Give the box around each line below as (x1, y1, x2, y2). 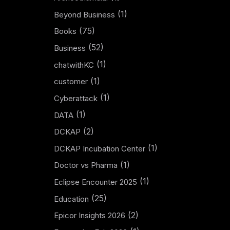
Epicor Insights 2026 (53, 210, 125, 221)
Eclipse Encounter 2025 (53, 177, 137, 187)
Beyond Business (53, 9, 115, 20)
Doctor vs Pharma (53, 160, 118, 170)
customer (53, 76, 88, 87)
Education (53, 194, 89, 204)
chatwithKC (53, 60, 94, 70)
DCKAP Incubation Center (53, 143, 145, 154)
